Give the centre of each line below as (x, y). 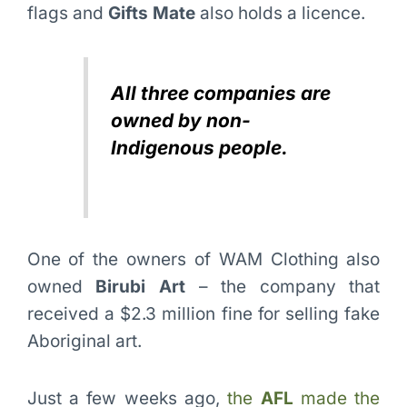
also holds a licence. (280, 13)
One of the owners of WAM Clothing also (203, 259)
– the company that (283, 286)
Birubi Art (140, 286)
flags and (67, 13)
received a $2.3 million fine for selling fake (203, 313)
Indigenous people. (200, 147)
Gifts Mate (151, 13)
